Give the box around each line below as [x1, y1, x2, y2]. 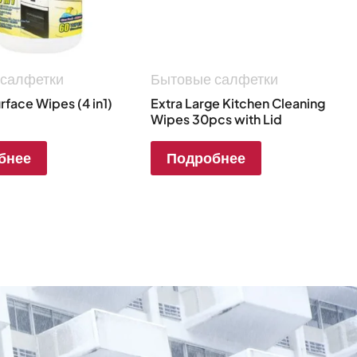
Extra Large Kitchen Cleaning [151, 94, 326, 112]
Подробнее [167, 147, 246, 169]
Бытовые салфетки [151, 68, 279, 90]
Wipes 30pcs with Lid [151, 110, 283, 127]
